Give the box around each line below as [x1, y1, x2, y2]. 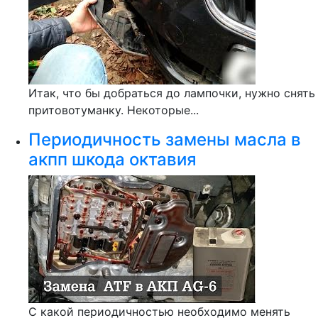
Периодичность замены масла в [28, 129, 301, 150]
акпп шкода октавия [28, 149, 197, 170]
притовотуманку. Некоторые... [28, 103, 199, 117]
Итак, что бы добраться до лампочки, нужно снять [28, 86, 315, 100]
